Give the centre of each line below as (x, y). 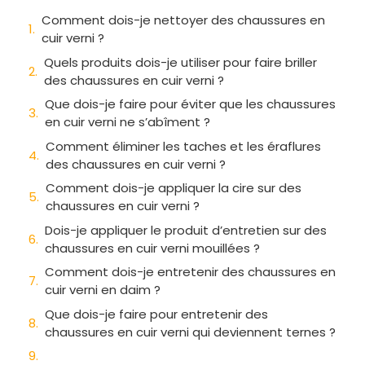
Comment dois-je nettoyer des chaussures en (183, 20)
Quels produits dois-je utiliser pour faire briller (180, 62)
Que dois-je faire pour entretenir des (156, 314)
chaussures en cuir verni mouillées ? (152, 248)
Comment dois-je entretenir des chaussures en (190, 272)
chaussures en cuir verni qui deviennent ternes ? (190, 332)
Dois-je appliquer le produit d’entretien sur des (186, 230)
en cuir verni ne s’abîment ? (128, 122)
